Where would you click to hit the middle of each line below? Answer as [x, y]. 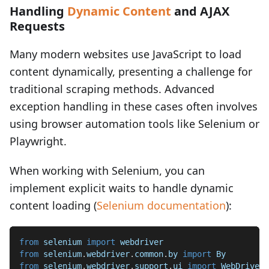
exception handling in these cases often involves [134, 106]
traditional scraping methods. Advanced [112, 89]
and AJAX [200, 11]
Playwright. [38, 141]
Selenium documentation [161, 205]
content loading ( [53, 205]
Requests [37, 26]
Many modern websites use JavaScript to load [125, 54]
